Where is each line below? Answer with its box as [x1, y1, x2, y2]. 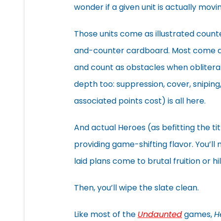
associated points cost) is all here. [74, 95, 208, 107]
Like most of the [74, 208, 138, 220]
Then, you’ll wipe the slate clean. [74, 182, 199, 193]
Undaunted [138, 208, 182, 220]
